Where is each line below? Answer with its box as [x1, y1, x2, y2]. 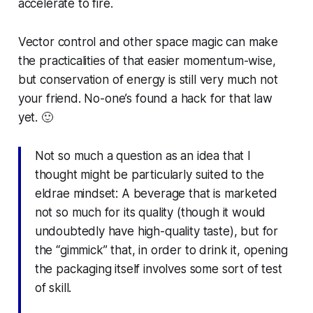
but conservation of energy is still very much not [17, 72, 278, 87]
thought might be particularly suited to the [34, 167, 264, 182]
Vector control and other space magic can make [17, 34, 279, 49]
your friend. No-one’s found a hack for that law [17, 91, 272, 105]
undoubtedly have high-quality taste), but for [34, 224, 279, 238]
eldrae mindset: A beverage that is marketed [34, 186, 277, 201]
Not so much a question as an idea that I [34, 148, 251, 163]
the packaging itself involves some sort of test [34, 261, 282, 276]
